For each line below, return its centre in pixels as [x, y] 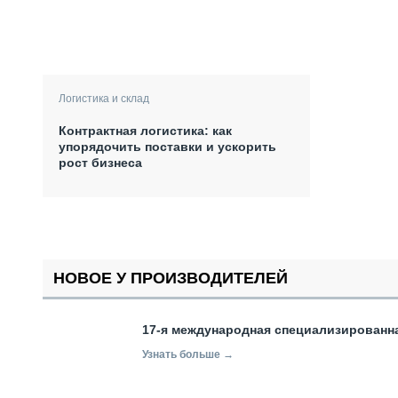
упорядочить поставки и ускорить [167, 147]
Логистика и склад [104, 99]
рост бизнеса [100, 163]
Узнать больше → [188, 355]
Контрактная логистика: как [145, 131]
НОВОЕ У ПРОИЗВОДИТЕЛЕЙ [171, 279]
